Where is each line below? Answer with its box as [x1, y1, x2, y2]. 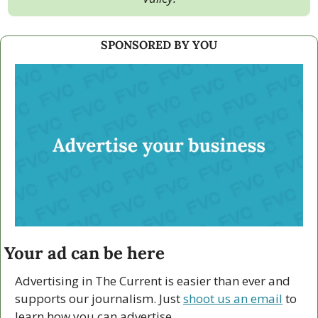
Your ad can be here [4, 241, 165, 264]
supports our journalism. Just [15, 290, 183, 307]
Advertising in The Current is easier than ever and [15, 272, 290, 289]
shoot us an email [183, 290, 283, 307]
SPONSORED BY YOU [101, 38, 217, 53]
